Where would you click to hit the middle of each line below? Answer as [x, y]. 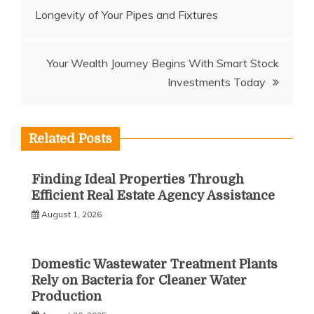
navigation [78, 28]
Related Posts [70, 138]
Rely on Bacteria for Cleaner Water [139, 280]
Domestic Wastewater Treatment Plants [155, 264]
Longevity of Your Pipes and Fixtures [127, 14]
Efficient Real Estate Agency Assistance [153, 195]
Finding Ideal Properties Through [138, 179]
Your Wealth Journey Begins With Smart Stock [163, 63]
